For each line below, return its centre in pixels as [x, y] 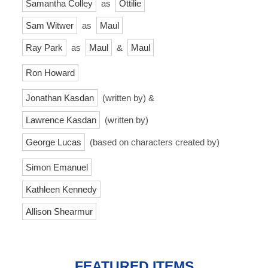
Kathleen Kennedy [61, 189]
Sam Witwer [50, 25]
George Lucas [54, 142]
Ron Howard [50, 72]
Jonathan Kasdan [60, 98]
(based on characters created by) [153, 142]
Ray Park [44, 47]
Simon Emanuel [57, 167]
